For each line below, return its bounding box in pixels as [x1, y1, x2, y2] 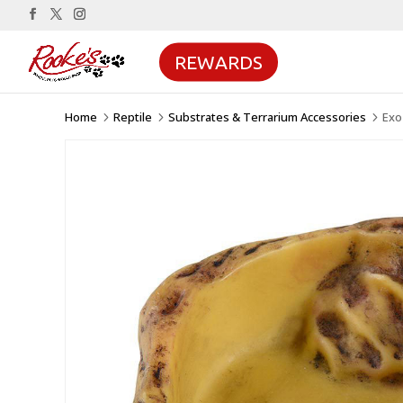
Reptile [113, 108, 152, 125]
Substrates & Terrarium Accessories [168, 108, 366, 125]
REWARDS [174, 50, 263, 73]
